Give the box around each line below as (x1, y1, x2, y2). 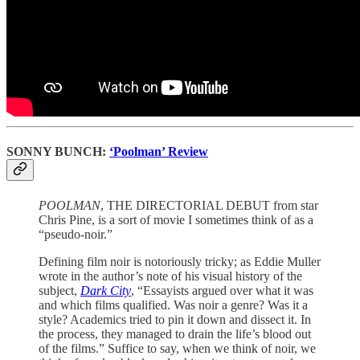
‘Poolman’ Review (109, 145, 208, 159)
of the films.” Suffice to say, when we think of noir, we (39, 341, 316, 355)
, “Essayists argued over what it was (131, 283, 313, 297)
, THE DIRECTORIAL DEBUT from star (100, 198, 318, 212)
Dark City (80, 283, 131, 297)
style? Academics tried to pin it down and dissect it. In (39, 312, 311, 326)
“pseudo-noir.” (39, 227, 112, 241)
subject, (39, 283, 80, 297)
